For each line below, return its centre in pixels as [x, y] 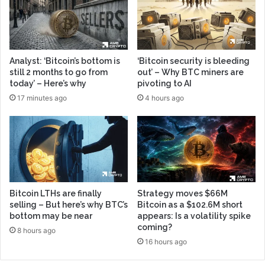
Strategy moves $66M [182, 194]
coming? [155, 227]
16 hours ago [166, 242]
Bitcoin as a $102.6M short [190, 205]
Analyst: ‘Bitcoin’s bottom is [65, 61]
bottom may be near [51, 216]
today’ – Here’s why [48, 83]
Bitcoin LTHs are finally [56, 194]
